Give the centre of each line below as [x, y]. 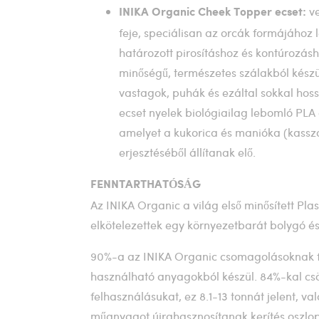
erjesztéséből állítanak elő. [187, 152]
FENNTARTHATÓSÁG [146, 185]
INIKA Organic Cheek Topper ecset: [214, 12]
